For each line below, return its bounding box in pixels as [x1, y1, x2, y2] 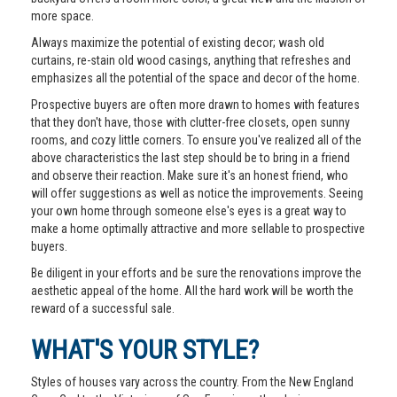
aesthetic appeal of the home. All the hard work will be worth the [31, 284, 354, 298]
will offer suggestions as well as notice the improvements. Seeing [31, 186, 363, 200]
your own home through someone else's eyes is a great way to [31, 204, 346, 218]
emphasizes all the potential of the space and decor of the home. [31, 71, 360, 85]
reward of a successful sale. [31, 301, 175, 315]
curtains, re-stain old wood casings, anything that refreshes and [31, 53, 351, 67]
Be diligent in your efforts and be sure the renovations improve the [31, 266, 362, 280]
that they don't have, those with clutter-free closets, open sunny [31, 115, 350, 129]
